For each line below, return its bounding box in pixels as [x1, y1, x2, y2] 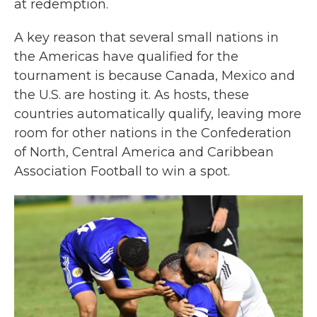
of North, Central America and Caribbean [14, 144, 274, 160]
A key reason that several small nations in [14, 30, 279, 45]
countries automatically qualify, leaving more [14, 106, 301, 122]
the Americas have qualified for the [14, 49, 238, 64]
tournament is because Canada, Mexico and [14, 68, 295, 83]
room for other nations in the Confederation [14, 125, 292, 141]
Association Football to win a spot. [14, 163, 230, 179]
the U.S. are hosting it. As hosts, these [14, 87, 249, 103]
